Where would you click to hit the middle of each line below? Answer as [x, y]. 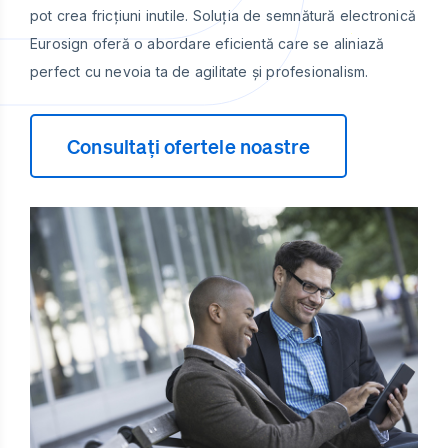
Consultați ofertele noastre [189, 146]
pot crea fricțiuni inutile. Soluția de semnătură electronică [223, 15]
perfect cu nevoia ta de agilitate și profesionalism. [199, 71]
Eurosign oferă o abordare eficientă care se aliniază [207, 43]
